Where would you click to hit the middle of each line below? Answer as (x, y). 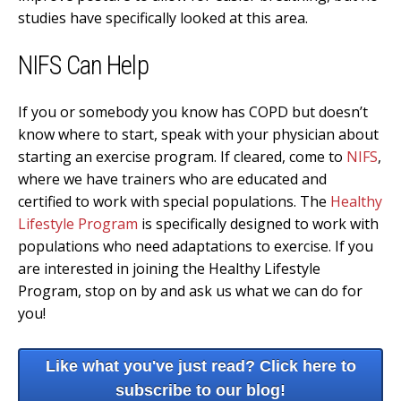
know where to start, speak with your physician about (198, 135)
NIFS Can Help (83, 66)
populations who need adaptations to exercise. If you (196, 247)
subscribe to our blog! (200, 390)
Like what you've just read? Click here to (200, 366)
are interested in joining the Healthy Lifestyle (169, 269)
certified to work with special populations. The (174, 202)
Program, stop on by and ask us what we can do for (190, 291)
